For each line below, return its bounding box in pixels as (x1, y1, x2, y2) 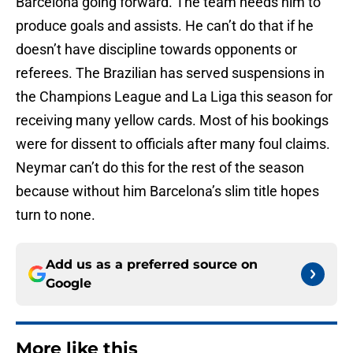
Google (46, 276, 91, 292)
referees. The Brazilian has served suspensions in (16, 65, 325, 82)
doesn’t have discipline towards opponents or (16, 41, 297, 58)
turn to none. (16, 206, 95, 224)
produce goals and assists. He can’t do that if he (16, 17, 314, 35)
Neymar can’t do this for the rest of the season (16, 159, 304, 176)
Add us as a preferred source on (46, 257, 258, 273)
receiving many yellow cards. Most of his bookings (16, 112, 329, 129)
